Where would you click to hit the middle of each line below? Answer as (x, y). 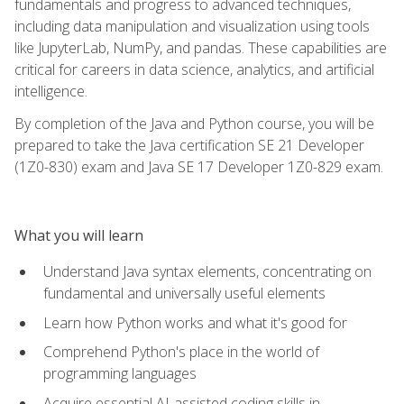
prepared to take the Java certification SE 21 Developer (189, 145)
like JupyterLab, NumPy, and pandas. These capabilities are (201, 47)
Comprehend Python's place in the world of (181, 352)
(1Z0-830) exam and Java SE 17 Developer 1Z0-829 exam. (199, 166)
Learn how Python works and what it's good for (195, 322)
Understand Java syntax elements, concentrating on (207, 271)
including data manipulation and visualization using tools (192, 26)
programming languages (120, 374)
